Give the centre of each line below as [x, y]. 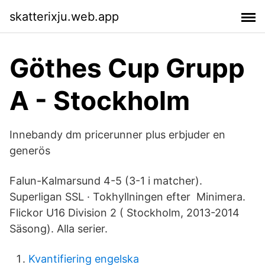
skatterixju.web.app [64, 16]
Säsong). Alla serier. [59, 229]
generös [30, 151]
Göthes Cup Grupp [127, 68]
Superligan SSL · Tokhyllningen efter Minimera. [127, 197]
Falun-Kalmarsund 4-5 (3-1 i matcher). [106, 181]
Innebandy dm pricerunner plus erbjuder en [117, 135]
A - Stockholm [100, 101]
